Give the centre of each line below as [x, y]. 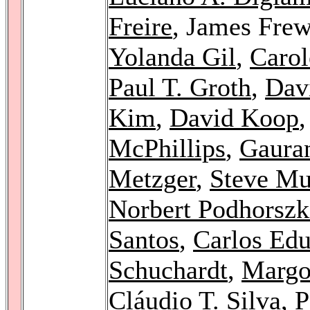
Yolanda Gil [172, 56]
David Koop [234, 117]
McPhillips [167, 148]
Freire [140, 26]
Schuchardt [168, 270]
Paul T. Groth [180, 87]
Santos [144, 239]
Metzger [152, 178]
